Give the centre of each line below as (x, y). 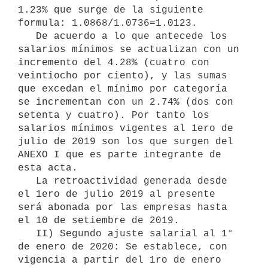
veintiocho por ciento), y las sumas (123, 76)
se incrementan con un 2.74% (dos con (126, 102)
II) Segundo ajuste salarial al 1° (27, 234)
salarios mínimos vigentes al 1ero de (126, 128)
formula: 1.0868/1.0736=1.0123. (108, 23)
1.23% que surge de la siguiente (111, 10)
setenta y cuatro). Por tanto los (114, 115)
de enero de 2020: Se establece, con (123, 247)
